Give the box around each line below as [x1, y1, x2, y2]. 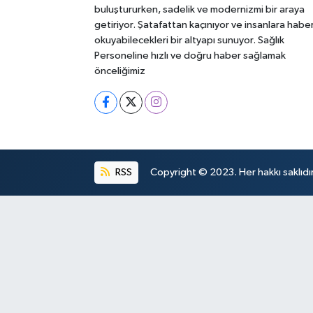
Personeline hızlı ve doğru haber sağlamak [94, 50, 286, 61]
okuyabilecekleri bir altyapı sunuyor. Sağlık [94, 34, 284, 45]
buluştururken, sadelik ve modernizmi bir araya [94, 3, 305, 15]
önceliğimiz [94, 65, 145, 76]
